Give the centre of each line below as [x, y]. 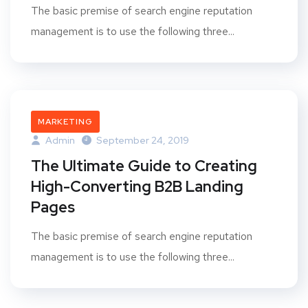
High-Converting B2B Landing [137, 187]
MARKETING [65, 122]
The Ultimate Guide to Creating [144, 166]
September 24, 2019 [143, 140]
